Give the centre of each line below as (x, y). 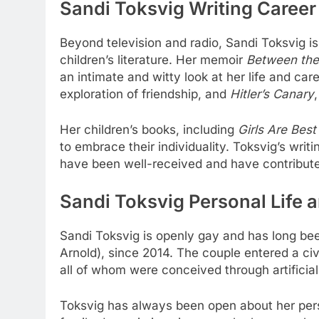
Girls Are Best (277, 129)
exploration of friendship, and (145, 94)
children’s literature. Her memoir (153, 60)
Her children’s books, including (149, 129)
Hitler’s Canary (272, 94)
